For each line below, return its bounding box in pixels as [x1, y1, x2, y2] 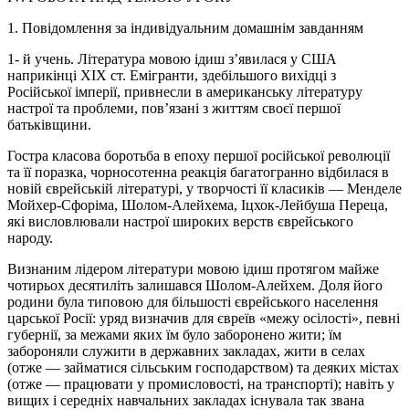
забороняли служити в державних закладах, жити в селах [7, 342, 365, 359]
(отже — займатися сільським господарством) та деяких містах [7, 359, 399, 375]
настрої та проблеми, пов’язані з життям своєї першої [7, 100, 341, 116]
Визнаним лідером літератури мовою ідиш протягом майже [7, 260, 379, 277]
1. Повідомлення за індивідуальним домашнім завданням [7, 19, 363, 36]
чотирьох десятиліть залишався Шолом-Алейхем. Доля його [7, 277, 383, 293]
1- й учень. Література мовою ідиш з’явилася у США [7, 50, 337, 67]
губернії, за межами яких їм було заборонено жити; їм [7, 326, 341, 342]
